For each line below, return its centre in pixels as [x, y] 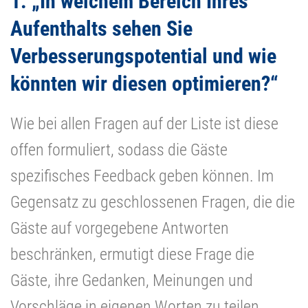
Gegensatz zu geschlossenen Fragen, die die [153, 202]
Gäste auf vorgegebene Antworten [120, 228]
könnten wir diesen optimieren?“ [144, 83]
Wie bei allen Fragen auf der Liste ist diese [144, 123]
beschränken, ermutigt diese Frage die [132, 254]
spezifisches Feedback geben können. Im [142, 176]
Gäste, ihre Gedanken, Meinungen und [132, 280]
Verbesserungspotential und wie [143, 56]
